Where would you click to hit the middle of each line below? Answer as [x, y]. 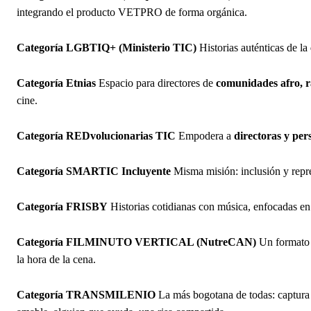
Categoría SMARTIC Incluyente [94, 171]
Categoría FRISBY [62, 206]
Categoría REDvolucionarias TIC [96, 135]
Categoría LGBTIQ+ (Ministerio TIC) [107, 47]
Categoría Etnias [56, 83]
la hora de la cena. [56, 259]
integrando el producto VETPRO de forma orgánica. [132, 12]
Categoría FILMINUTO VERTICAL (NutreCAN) [136, 242]
